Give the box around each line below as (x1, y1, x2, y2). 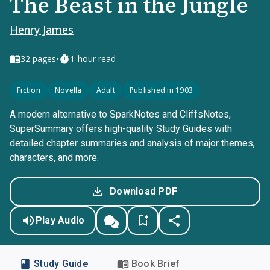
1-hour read (70, 53, 116, 64)
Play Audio (35, 215, 85, 226)
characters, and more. (10, 152, 99, 163)
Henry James (10, 22, 74, 37)
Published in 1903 (129, 85, 193, 95)
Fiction (17, 85, 40, 95)
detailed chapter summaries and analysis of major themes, (10, 137, 255, 149)
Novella (54, 85, 82, 95)
